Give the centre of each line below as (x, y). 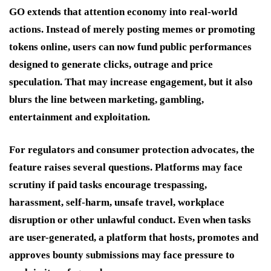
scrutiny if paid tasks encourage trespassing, (108, 184)
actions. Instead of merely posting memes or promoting (132, 29)
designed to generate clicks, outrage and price (111, 64)
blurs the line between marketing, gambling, (106, 99)
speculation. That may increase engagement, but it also (131, 82)
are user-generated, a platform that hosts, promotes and (134, 237)
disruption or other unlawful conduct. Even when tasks (130, 220)
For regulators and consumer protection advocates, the (132, 149)
